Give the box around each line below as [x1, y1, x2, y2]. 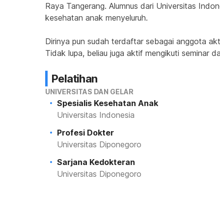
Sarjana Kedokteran [57, 157, 135, 167]
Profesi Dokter [57, 128, 114, 137]
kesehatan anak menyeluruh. [45, 13, 148, 23]
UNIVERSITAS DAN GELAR [45, 87, 134, 96]
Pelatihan [52, 72, 98, 85]
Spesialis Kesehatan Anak [57, 98, 158, 108]
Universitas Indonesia [57, 110, 135, 120]
